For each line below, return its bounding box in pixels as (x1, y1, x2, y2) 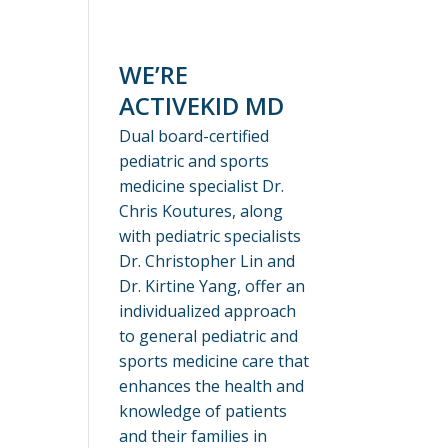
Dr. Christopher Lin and (119, 250, 296, 273)
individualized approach (119, 300, 297, 323)
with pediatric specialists (119, 225, 302, 248)
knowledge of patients (119, 400, 288, 423)
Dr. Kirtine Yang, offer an (119, 275, 306, 298)
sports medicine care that (119, 350, 310, 373)
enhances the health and (119, 375, 305, 398)
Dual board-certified (119, 125, 270, 148)
